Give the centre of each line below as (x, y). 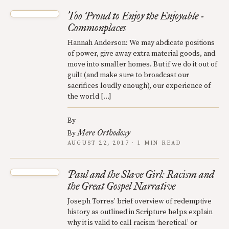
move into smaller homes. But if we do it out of (142, 64)
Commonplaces (97, 27)
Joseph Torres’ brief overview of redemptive (140, 201)
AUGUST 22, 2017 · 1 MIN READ (124, 143)
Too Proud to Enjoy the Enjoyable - (136, 16)
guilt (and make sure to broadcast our (128, 75)
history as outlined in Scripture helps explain (140, 212)
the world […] (89, 96)
